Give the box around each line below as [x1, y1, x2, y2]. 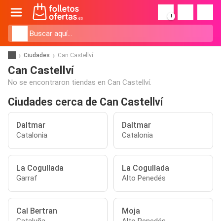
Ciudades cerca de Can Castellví [8, 96, 163, 108]
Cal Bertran [16, 206, 57, 216]
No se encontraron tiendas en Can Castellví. [8, 78, 151, 87]
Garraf [16, 174, 37, 183]
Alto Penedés [122, 174, 166, 183]
